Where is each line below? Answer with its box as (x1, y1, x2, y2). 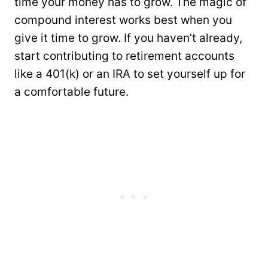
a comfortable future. (14, 85, 129, 99)
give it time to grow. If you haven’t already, (14, 31, 242, 45)
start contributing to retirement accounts (14, 49, 234, 63)
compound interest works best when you (14, 13, 232, 27)
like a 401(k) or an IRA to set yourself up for (14, 67, 245, 81)
